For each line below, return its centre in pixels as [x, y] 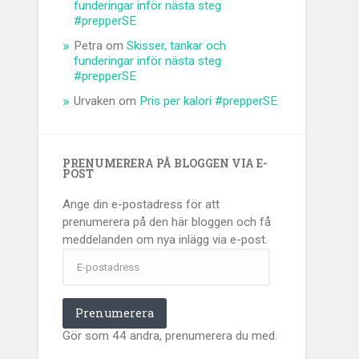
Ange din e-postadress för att [141, 205]
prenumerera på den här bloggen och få [167, 222]
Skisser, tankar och [177, 46]
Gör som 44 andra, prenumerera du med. [170, 336]
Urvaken [95, 101]
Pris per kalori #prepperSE [209, 101]
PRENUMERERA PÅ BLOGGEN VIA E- [165, 164]
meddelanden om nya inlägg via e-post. [165, 240]
